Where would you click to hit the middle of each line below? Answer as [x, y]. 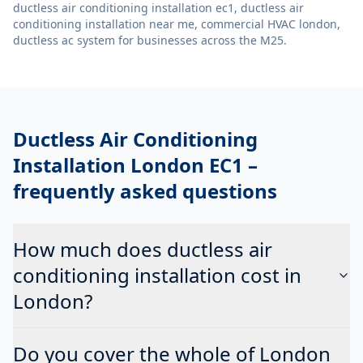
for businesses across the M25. [201, 40]
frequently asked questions [145, 190]
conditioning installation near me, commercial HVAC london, [177, 23]
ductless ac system [64, 40]
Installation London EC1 [128, 164]
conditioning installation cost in [157, 275]
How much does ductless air [143, 249]
